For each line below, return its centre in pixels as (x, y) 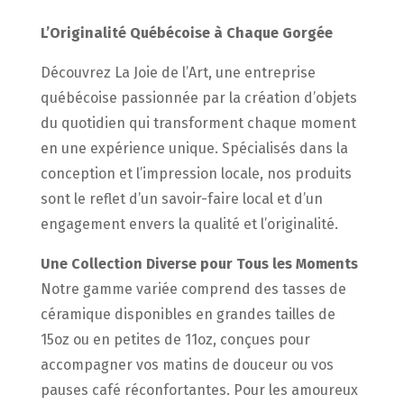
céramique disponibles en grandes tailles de (188, 314)
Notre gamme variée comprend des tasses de (193, 289)
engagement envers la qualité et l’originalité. (189, 224)
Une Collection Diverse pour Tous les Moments (199, 264)
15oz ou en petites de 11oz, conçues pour (175, 340)
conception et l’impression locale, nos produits (196, 174)
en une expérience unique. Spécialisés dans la (194, 148)
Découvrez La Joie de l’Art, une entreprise (178, 73)
